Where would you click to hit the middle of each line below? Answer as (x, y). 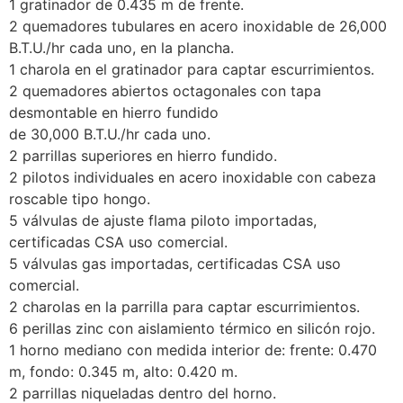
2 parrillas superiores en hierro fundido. (143, 156)
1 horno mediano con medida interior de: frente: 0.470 (193, 350)
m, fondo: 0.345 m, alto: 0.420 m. (123, 372)
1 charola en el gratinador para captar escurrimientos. (192, 70)
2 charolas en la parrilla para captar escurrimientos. (184, 307)
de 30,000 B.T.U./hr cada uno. (110, 134)
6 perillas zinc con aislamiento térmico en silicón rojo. (192, 329)
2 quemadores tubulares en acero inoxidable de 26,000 (198, 27)
